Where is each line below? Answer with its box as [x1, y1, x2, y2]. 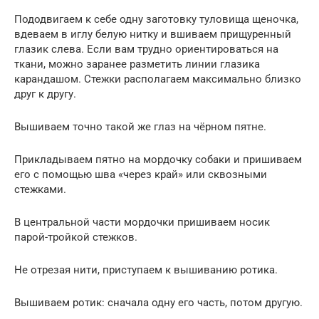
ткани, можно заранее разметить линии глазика [14, 57, 260, 70]
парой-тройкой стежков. [14, 230, 137, 244]
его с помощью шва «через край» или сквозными [14, 167, 267, 181]
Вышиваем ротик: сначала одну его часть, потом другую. [14, 296, 303, 309]
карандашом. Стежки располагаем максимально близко [14, 72, 301, 85]
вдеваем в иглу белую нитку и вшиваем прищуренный [14, 27, 291, 41]
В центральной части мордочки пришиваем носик [14, 215, 270, 229]
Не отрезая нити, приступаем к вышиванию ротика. [14, 263, 278, 276]
